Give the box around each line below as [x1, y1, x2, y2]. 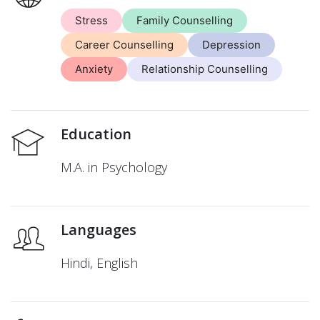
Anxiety [75, 61, 113, 76]
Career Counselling [75, 37, 174, 51]
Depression [202, 37, 261, 51]
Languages [61, 219, 136, 239]
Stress [75, 13, 108, 27]
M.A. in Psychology [61, 158, 167, 176]
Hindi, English [61, 254, 138, 271]
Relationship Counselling [141, 61, 268, 76]
